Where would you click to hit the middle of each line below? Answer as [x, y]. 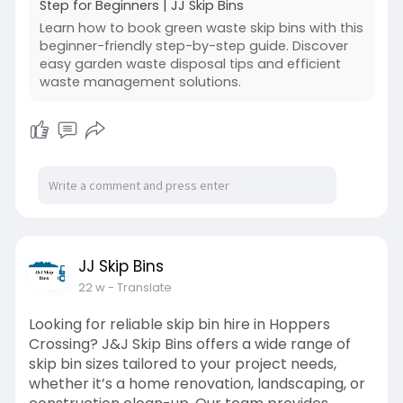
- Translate [139, 287]
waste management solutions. [140, 82]
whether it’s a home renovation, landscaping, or [197, 384]
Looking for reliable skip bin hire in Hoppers [179, 324]
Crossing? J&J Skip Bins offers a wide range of [189, 344]
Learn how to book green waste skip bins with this [201, 28]
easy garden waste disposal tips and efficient [190, 64]
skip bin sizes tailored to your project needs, [182, 364]
